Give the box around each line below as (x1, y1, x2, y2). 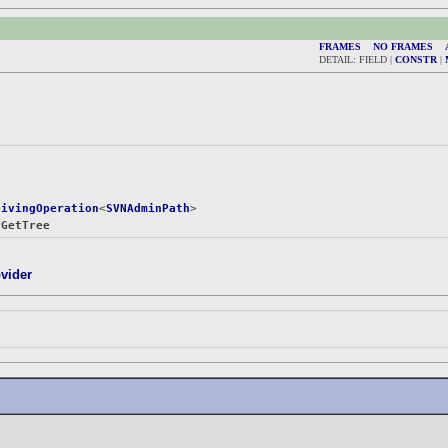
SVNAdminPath (106, 202, 191, 216)
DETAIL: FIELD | (319, 53, 395, 65)
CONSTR (395, 53, 437, 65)
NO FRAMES (373, 40, 433, 52)
